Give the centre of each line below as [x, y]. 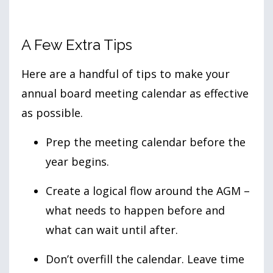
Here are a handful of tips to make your [126, 74]
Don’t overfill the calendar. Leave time [145, 259]
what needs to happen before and [135, 211]
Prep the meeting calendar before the [146, 142]
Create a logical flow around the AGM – [148, 191]
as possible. [52, 113]
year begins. [77, 162]
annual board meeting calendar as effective [135, 94]
